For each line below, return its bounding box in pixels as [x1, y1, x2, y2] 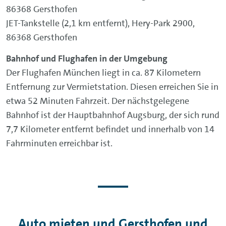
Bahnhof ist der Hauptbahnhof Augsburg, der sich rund [6, 108, 219, 121]
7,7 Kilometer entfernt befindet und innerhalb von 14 [6, 123, 214, 135]
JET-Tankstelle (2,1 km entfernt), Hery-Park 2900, [6, 17, 195, 29]
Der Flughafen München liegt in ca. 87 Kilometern [6, 66, 201, 79]
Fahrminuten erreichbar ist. [6, 137, 112, 149]
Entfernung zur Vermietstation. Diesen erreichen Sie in [6, 80, 218, 93]
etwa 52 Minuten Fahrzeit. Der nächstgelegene [6, 94, 189, 107]
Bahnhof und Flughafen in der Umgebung [6, 52, 167, 65]
